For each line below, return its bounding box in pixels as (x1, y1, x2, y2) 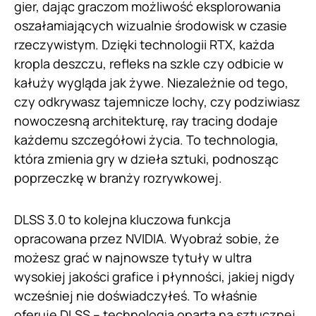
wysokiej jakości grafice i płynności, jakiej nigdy (14, 268, 295, 286)
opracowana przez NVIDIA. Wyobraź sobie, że (14, 230, 279, 248)
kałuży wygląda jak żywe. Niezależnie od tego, (14, 74, 288, 92)
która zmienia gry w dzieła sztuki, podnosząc (14, 150, 279, 168)
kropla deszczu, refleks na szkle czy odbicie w (14, 55, 284, 73)
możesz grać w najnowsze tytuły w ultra (14, 249, 252, 267)
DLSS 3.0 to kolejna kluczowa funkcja (14, 211, 231, 229)
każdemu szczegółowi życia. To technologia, (14, 131, 279, 149)
